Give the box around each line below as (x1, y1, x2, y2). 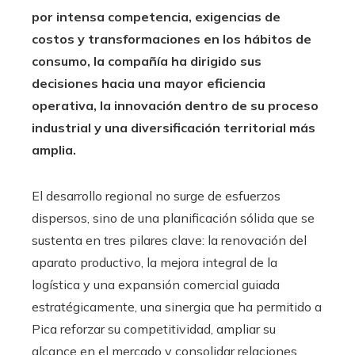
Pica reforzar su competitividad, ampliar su (32, 320, 276, 337)
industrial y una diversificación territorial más (32, 119, 315, 136)
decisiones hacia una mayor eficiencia (32, 74, 265, 91)
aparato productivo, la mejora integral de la (32, 254, 277, 270)
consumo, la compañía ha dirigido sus (32, 52, 261, 69)
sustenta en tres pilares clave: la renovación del (32, 231, 307, 248)
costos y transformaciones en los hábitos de (32, 30, 311, 47)
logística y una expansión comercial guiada (32, 276, 280, 292)
